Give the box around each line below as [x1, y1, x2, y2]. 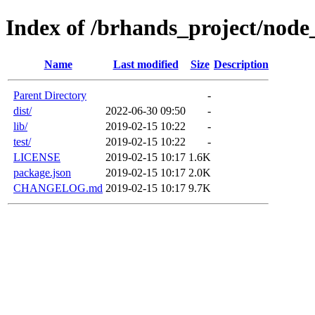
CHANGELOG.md [13, 181, 103, 194]
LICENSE [13, 150, 60, 163]
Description [214, 58, 269, 70]
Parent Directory [13, 89, 86, 101]
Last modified [112, 58, 179, 70]
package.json [13, 166, 71, 179]
